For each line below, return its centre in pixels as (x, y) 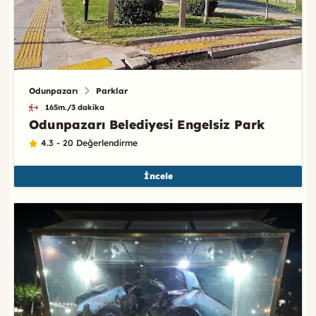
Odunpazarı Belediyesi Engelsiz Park (146, 124)
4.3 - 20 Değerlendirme (89, 142)
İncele (158, 176)
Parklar (111, 91)
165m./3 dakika (75, 108)
